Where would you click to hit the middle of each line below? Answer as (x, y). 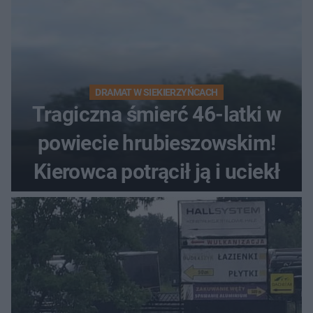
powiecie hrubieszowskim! (156, 143)
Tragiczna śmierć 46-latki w (156, 114)
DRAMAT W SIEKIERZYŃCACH (156, 92)
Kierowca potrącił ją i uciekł (156, 171)
